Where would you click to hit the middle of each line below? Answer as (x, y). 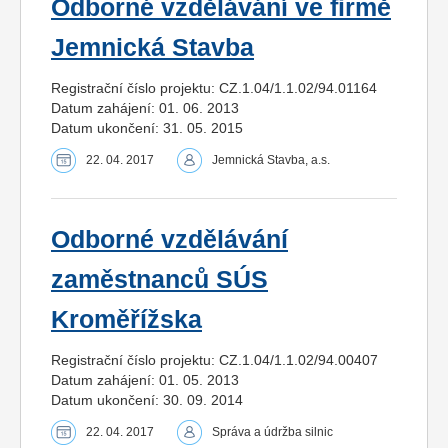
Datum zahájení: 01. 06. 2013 (145, 107)
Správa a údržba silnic (272, 431)
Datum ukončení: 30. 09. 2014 (147, 399)
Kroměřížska (126, 319)
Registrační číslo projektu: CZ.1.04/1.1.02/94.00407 (214, 359)
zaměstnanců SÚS (159, 279)
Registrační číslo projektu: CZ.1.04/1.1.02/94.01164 (214, 87)
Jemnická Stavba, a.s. (271, 159)
